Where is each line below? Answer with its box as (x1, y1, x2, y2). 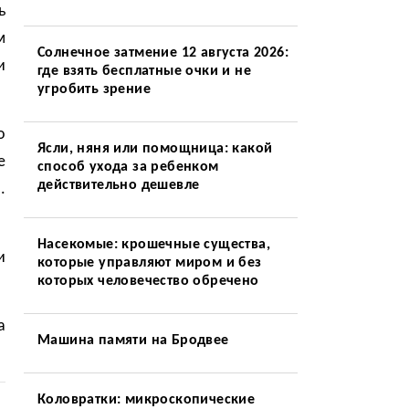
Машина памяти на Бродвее (37, 333, 229, 348)
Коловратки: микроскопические (37, 393, 256, 407)
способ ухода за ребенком (37, 160, 219, 174)
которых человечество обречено (37, 274, 259, 288)
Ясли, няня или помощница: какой (37, 142, 273, 156)
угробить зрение (37, 82, 151, 97)
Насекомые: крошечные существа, (37, 237, 270, 252)
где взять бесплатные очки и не (37, 64, 251, 79)
